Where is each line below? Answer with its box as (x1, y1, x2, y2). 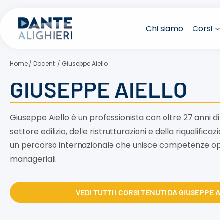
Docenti (33, 59, 56, 68)
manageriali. (10, 153, 57, 165)
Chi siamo (146, 23, 184, 34)
